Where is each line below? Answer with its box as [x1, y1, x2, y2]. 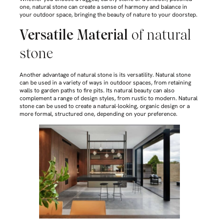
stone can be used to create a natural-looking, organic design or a [20, 102, 190, 110]
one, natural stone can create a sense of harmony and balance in [20, 3, 187, 11]
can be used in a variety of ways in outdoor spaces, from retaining [20, 78, 191, 87]
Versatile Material [20, 26, 128, 43]
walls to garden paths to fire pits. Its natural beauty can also [20, 86, 175, 94]
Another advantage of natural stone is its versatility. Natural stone [20, 70, 191, 79]
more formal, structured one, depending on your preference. [20, 109, 177, 118]
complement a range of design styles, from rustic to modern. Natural [20, 94, 197, 102]
